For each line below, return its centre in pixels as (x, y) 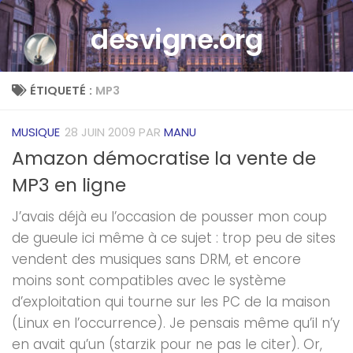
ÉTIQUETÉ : (62, 90)
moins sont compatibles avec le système (149, 280)
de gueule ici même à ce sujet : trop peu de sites (174, 238)
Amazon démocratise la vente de (164, 158)
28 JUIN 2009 (100, 132)
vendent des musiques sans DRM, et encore (156, 259)
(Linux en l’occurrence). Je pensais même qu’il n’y (176, 323)
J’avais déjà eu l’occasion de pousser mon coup (169, 216)
